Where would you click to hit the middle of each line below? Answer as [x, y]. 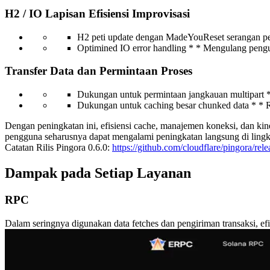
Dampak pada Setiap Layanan [98, 173]
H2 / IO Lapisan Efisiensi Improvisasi [97, 13]
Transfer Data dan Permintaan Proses [99, 71]
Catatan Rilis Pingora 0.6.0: [58, 148]
